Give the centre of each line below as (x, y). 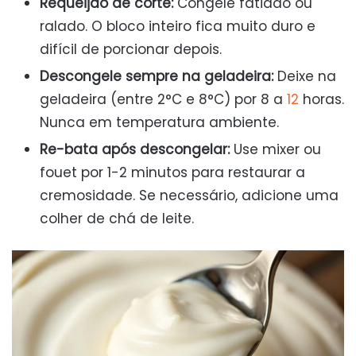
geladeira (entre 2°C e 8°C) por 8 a (163, 99)
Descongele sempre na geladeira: (157, 76)
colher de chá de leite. (117, 219)
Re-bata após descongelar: (135, 149)
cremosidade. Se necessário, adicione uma (189, 195)
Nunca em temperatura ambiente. (159, 122)
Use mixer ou (275, 149)
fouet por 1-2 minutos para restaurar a (172, 172)
